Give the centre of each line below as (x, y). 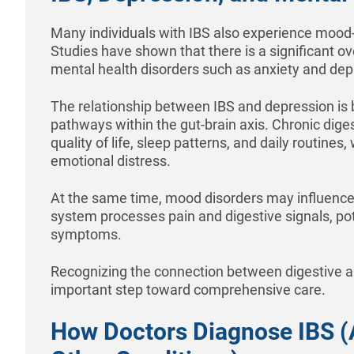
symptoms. (86, 234)
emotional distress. (111, 160)
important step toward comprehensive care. (188, 289)
